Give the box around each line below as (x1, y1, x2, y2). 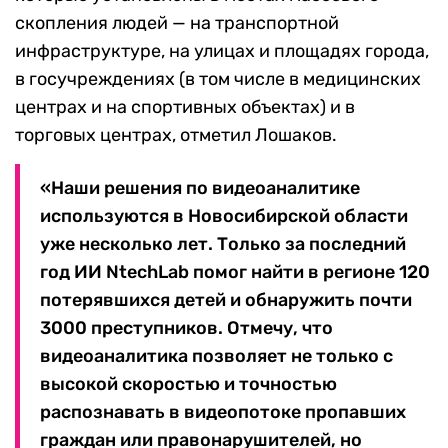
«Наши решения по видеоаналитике (40, 177, 360, 200)
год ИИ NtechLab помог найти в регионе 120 (40, 261, 430, 284)
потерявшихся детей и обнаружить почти (40, 289, 412, 312)
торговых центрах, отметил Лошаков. (15, 124, 337, 147)
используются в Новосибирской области (40, 205, 408, 228)
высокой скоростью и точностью (40, 373, 337, 396)
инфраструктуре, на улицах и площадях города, (15, 40, 429, 63)
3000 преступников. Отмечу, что (40, 317, 333, 340)
